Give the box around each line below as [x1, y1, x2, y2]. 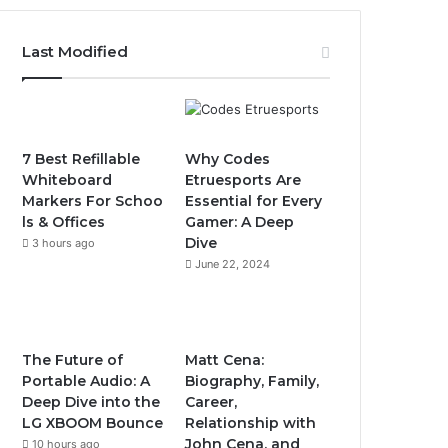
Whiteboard [22, 171, 113, 189]
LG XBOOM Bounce [22, 414, 164, 432]
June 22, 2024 [195, 257, 271, 271]
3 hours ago [32, 236, 96, 250]
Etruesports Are [185, 171, 302, 189]
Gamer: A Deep [185, 213, 295, 231]
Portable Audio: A [22, 372, 151, 390]
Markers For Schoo [22, 192, 164, 210]
